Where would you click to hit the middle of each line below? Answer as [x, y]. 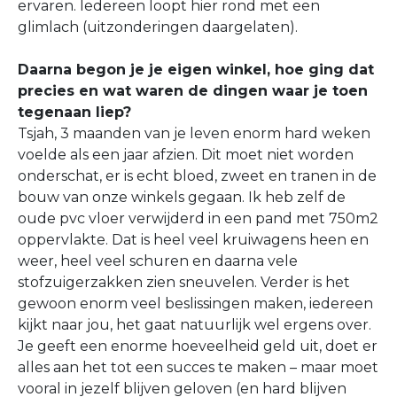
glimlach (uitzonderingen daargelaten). [158, 27]
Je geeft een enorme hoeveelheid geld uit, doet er [198, 346]
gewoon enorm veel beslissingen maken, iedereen [195, 304]
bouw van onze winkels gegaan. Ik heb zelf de [182, 197]
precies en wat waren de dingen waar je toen [193, 91]
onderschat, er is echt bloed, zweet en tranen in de [197, 176]
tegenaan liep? [74, 112]
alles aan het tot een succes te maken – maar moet [198, 367]
